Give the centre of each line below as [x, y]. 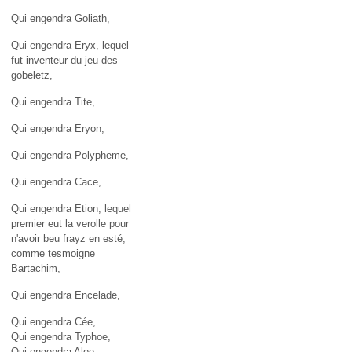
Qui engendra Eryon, [58, 128]
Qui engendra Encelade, [66, 295]
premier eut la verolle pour [70, 223]
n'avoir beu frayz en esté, [68, 238]
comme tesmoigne [53, 253]
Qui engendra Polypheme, [70, 155]
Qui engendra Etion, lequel [71, 208]
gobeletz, [32, 75]
